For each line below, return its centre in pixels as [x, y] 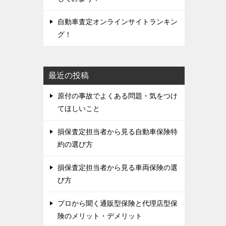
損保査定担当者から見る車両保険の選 [118, 167]
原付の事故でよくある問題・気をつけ [118, 96]
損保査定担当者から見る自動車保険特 [118, 132]
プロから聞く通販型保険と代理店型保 [118, 203]
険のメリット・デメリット [100, 216]
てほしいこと [79, 108]
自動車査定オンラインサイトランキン [118, 22]
